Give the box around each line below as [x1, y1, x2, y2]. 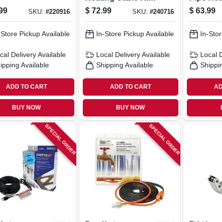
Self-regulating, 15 [85, 2, 153, 11]
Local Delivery [96, 51, 140, 58]
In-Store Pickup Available [96, 30, 174, 38]
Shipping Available [96, 61, 153, 69]
